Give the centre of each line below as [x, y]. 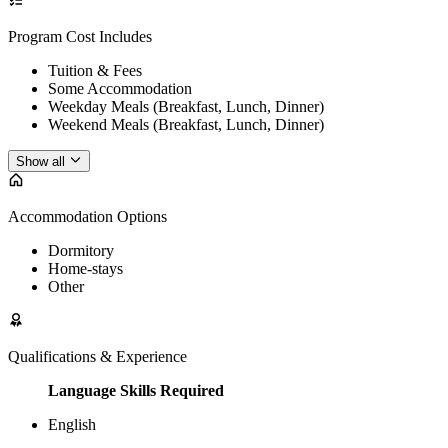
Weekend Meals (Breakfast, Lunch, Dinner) [186, 125]
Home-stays [85, 269]
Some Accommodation [120, 89]
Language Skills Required [136, 391]
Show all [40, 162]
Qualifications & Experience [97, 357]
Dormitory [81, 251]
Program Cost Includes [80, 37]
